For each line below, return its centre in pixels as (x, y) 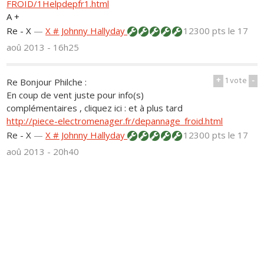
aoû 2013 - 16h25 (43, 47)
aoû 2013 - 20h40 (43, 152)
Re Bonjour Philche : (47, 82)
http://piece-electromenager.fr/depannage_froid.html (115, 121)
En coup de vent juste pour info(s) (75, 95)
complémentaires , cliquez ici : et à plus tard (95, 108)
